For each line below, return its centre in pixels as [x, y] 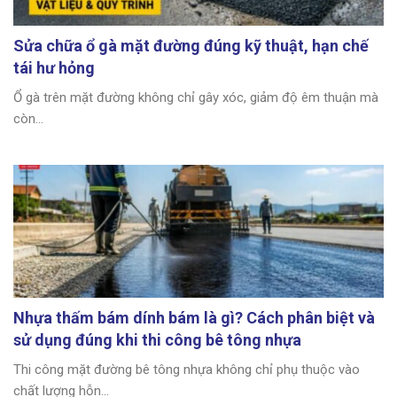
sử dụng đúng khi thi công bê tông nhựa [157, 340]
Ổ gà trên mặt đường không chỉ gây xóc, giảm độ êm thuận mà [196, 98]
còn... [28, 119]
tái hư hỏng [54, 68]
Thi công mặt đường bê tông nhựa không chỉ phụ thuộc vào [187, 370]
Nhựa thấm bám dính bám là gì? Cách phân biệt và [194, 318]
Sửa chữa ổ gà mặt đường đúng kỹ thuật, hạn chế [191, 46]
